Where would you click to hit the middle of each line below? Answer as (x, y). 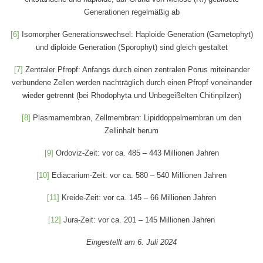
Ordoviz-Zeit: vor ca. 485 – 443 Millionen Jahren (136, 153)
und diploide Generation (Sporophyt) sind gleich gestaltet (131, 47)
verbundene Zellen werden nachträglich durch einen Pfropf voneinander (131, 82)
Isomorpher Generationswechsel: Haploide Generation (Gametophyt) (136, 34)
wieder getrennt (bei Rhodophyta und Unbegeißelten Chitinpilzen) (131, 95)
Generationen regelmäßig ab (131, 12)
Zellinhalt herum (131, 130)
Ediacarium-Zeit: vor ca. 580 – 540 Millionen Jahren (138, 175)
